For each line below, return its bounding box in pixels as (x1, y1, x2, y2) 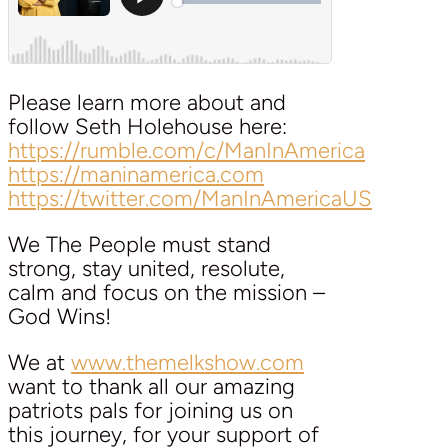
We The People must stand (8, 230, 271, 258)
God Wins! (8, 302, 111, 330)
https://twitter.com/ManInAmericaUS (8, 184, 372, 212)
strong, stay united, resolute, (8, 254, 285, 282)
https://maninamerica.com (8, 160, 264, 188)
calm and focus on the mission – (8, 278, 325, 306)
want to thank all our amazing (8, 372, 295, 400)
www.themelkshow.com (71, 348, 304, 376)
